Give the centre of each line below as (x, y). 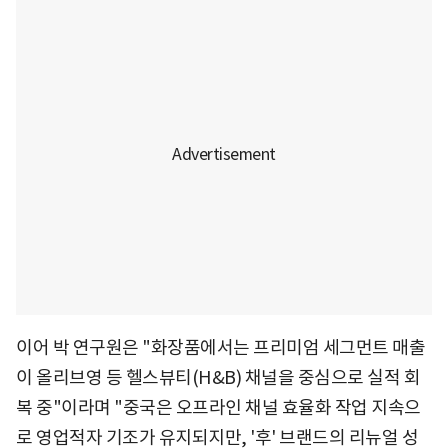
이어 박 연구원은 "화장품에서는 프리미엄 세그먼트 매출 (220, 347)
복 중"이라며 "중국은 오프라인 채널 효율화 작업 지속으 (218, 407)
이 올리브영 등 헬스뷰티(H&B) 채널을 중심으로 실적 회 (218, 377)
